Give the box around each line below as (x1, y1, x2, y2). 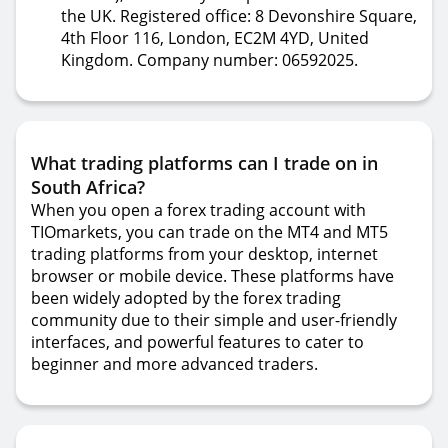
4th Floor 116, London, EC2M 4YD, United (61, 27, 369, 49)
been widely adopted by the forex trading (31, 287, 341, 309)
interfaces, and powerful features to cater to (31, 331, 364, 353)
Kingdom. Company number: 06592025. (61, 49, 358, 71)
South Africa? (31, 175, 145, 199)
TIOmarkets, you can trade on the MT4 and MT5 (31, 221, 388, 243)
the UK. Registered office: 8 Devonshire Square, (61, 5, 417, 27)
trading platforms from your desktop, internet (31, 243, 378, 265)
